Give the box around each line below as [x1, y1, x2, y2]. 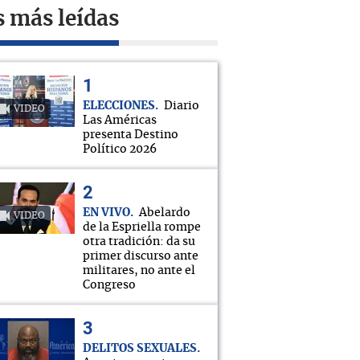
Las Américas [83, 115, 157, 126]
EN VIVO [83, 207, 130, 219]
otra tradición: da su [83, 236, 195, 247]
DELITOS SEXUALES [83, 343, 197, 354]
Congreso [83, 280, 136, 291]
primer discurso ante [83, 251, 198, 262]
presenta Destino [83, 129, 178, 141]
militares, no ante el [83, 265, 195, 276]
